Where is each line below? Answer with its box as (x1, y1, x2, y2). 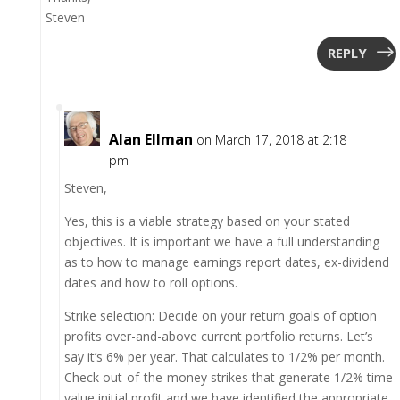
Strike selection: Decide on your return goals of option (63, 306, 377, 324)
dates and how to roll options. (63, 273, 237, 291)
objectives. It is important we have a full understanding (63, 232, 379, 250)
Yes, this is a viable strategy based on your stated (63, 212, 350, 229)
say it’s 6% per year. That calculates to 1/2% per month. (63, 347, 385, 365)
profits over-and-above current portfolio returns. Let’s (63, 327, 373, 345)
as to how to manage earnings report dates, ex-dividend (63, 253, 389, 271)
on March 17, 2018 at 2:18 (196, 130, 346, 148)
